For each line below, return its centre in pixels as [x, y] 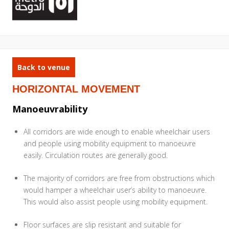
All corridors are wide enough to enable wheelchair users [117, 132]
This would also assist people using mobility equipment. [116, 202]
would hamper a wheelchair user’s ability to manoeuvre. [115, 190]
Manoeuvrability [50, 109]
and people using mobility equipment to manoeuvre [110, 144]
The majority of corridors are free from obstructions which [119, 178]
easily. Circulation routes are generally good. [96, 155]
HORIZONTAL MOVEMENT [76, 89]
